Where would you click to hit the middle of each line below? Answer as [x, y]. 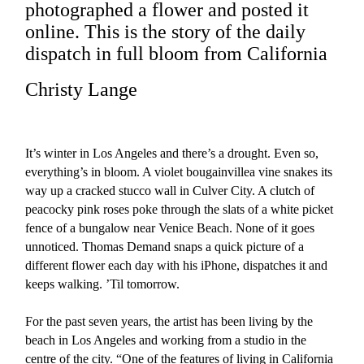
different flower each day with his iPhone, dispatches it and [177, 266]
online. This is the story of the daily [166, 32]
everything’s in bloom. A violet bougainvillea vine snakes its [179, 172]
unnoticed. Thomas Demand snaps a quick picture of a [165, 247]
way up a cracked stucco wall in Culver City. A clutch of [170, 191]
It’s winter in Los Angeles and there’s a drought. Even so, [172, 154]
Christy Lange [82, 90]
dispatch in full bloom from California [177, 54]
